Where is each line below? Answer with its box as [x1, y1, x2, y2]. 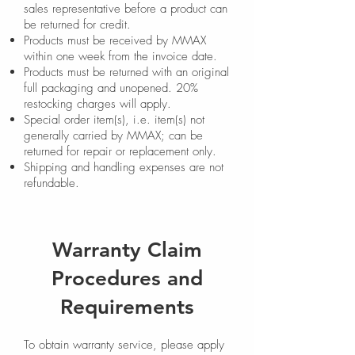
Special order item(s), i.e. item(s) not [24, 112, 204, 128]
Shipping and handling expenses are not [24, 159, 223, 175]
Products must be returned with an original [24, 64, 229, 80]
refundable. [24, 175, 79, 191]
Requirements [59, 295, 194, 319]
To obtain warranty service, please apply [24, 337, 224, 353]
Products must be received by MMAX [24, 32, 206, 48]
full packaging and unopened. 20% [24, 80, 198, 96]
